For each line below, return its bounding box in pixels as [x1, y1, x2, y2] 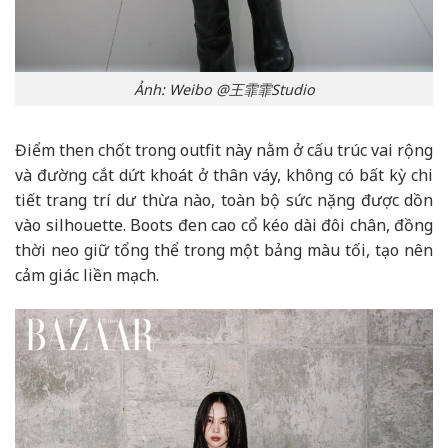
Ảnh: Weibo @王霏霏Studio [133, 79, 315, 99]
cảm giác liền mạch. [15, 264, 159, 287]
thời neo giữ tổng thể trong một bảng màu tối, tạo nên [15, 239, 433, 262]
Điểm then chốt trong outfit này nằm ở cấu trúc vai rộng [15, 139, 433, 162]
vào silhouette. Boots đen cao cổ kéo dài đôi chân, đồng [15, 214, 433, 237]
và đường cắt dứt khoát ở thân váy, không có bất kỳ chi [15, 164, 433, 187]
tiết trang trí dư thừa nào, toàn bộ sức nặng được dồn [15, 189, 433, 212]
